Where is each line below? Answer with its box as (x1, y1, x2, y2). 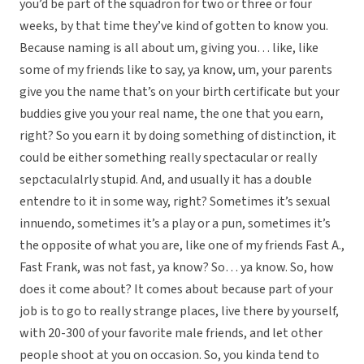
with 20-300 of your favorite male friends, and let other (19, 324, 323, 343)
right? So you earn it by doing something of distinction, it (19, 127, 336, 145)
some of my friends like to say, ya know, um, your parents (19, 61, 332, 80)
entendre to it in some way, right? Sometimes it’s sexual (19, 193, 331, 211)
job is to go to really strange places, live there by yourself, (19, 302, 339, 321)
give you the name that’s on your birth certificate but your (19, 83, 340, 102)
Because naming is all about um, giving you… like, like (19, 39, 318, 58)
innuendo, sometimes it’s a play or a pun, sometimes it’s (19, 214, 331, 233)
